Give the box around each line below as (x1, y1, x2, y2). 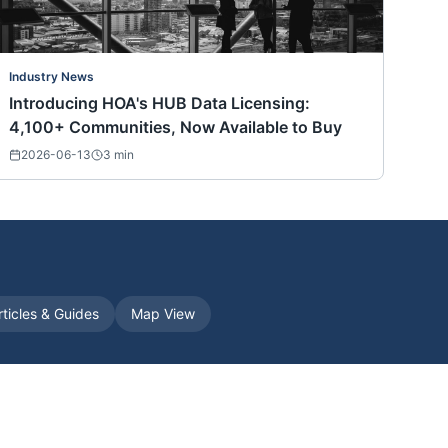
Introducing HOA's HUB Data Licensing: (9, 93, 310, 114)
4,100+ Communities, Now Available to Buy (9, 117, 342, 138)
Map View (131, 305, 195, 323)
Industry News (9, 69, 94, 85)
